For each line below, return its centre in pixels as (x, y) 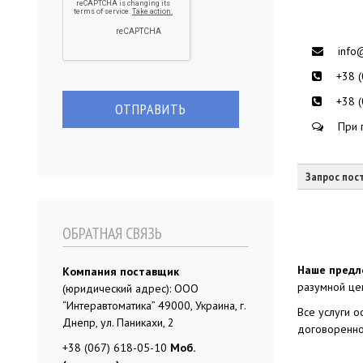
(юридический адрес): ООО (130, 288)
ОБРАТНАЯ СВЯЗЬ (112, 233)
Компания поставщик (121, 271)
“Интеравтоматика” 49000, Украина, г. (154, 305)
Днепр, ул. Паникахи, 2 (118, 322)
